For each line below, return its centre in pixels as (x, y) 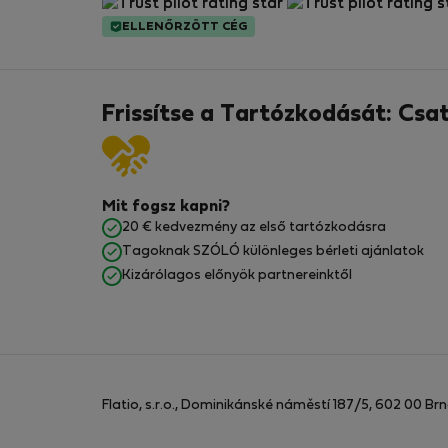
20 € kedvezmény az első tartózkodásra (254, 228)
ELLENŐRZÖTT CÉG (184, 26)
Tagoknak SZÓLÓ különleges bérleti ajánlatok (273, 252)
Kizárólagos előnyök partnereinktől (237, 276)
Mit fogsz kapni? (166, 207)
